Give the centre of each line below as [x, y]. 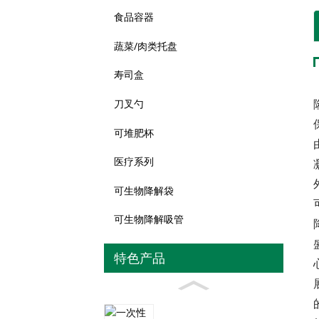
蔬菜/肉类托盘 [146, 46]
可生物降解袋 [144, 190]
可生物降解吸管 [149, 219]
